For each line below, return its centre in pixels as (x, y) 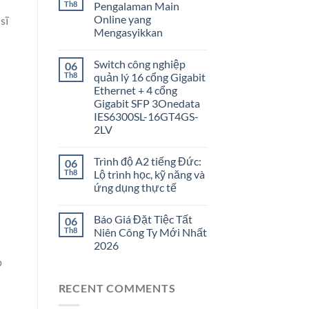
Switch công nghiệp (139, 64)
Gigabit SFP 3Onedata (147, 103)
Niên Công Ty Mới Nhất (150, 232)
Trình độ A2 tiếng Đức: (147, 161)
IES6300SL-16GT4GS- (146, 117)
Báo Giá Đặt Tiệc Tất (143, 219)
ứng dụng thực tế (135, 188)
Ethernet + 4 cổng (135, 90)
